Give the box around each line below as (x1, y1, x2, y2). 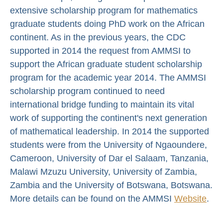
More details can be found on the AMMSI (10, 193, 174, 204)
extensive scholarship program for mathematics (10, 5, 198, 15)
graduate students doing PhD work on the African (10, 18, 205, 29)
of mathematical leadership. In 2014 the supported (10, 126, 209, 136)
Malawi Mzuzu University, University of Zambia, (10, 166, 197, 177)
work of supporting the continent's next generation (10, 112, 207, 123)
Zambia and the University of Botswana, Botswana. (10, 180, 213, 190)
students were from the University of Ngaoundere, (10, 139, 207, 150)
